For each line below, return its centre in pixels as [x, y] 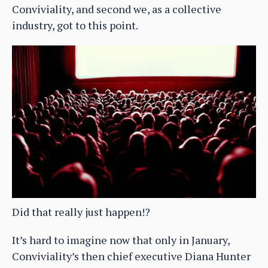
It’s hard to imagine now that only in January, [121, 240]
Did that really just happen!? [81, 211]
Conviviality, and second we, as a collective [117, 9]
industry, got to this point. [75, 25]
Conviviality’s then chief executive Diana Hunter [131, 256]
